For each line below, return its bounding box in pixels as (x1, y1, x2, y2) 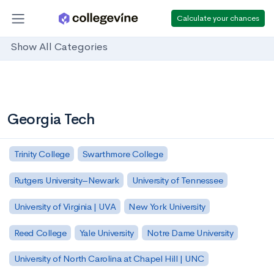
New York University (128, 200, 206, 212)
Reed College (13, 226, 67, 239)
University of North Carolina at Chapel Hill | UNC (13, 253, 204, 265)
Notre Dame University (146, 226, 234, 239)
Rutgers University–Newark (13, 174, 119, 186)
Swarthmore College (82, 147, 163, 160)
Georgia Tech (7, 110, 95, 128)
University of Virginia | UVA (13, 200, 116, 212)
